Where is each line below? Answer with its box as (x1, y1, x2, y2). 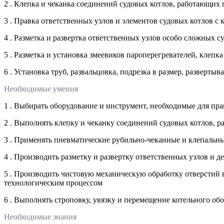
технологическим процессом (4, 178, 102, 187)
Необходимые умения (4, 84, 78, 93)
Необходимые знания (4, 212, 76, 221)
